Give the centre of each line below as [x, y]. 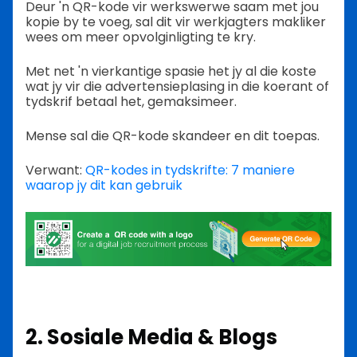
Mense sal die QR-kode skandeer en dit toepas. [173, 135]
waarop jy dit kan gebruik [104, 185]
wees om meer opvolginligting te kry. [141, 37]
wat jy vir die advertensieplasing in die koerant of [177, 86]
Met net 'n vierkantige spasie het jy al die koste [171, 71]
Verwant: [55, 170]
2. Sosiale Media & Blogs [151, 337]
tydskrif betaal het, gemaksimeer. [133, 101]
